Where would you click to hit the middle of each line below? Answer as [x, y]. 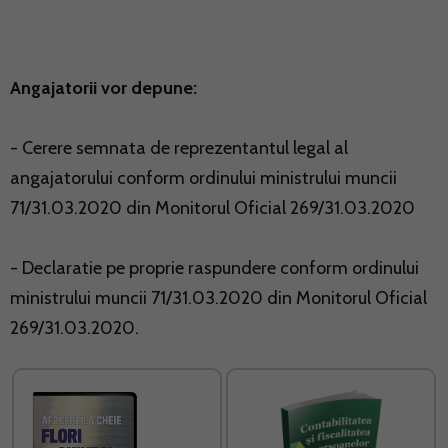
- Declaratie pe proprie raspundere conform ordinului [214, 268]
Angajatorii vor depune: [103, 88]
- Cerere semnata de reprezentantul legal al [179, 148]
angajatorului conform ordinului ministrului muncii [203, 178]
